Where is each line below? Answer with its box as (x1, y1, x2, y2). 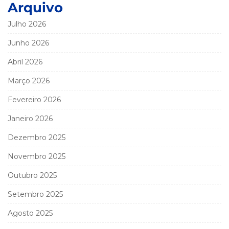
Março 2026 (8, 76, 50, 85)
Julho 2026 (8, 19, 46, 29)
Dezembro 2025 (8, 132, 65, 142)
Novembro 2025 (8, 151, 65, 161)
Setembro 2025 (8, 189, 63, 199)
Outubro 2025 (8, 170, 57, 180)
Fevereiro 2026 (8, 95, 61, 104)
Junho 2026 (8, 38, 49, 48)
